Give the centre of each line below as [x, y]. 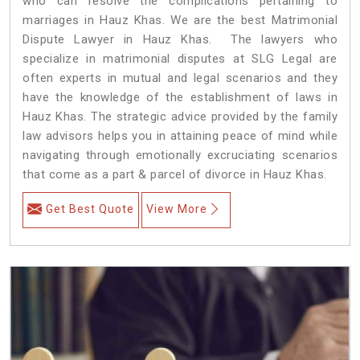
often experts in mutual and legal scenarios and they [180, 78]
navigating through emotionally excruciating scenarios [180, 155]
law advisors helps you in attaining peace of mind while [180, 135]
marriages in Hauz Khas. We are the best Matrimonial [180, 20]
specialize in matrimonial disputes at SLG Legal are [180, 58]
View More [177, 209]
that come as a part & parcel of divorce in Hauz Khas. [175, 174]
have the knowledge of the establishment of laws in [180, 97]
